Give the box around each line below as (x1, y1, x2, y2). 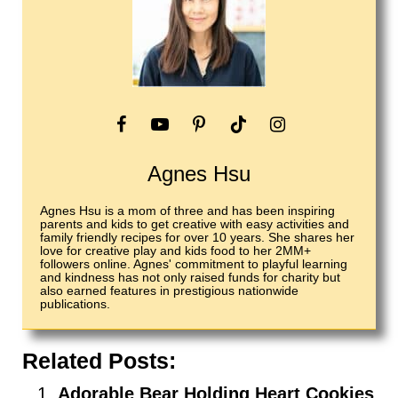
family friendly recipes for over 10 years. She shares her (39, 230, 354, 245)
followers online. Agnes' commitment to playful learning (39, 257, 347, 272)
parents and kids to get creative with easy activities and (39, 217, 349, 232)
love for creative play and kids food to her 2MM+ (39, 243, 311, 259)
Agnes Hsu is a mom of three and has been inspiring (39, 203, 335, 219)
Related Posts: (21, 348, 176, 374)
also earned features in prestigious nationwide (39, 283, 298, 298)
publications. (39, 297, 110, 312)
